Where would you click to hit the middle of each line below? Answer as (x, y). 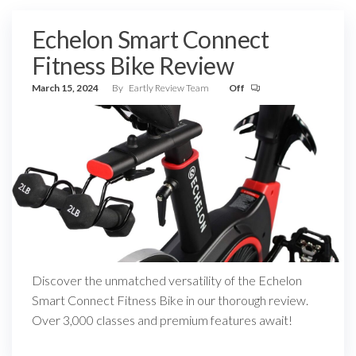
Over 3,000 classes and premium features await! (162, 320)
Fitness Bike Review (133, 65)
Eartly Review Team (170, 88)
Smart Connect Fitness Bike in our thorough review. (170, 300)
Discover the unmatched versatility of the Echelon (167, 280)
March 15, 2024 (66, 88)
